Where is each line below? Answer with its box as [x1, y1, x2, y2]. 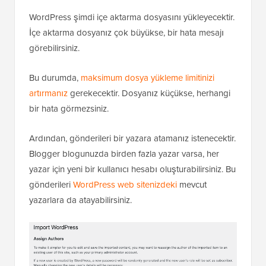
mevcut [177, 178, 207, 192]
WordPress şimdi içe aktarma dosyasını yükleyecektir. [29, 11, 235, 24]
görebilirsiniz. [29, 42, 80, 55]
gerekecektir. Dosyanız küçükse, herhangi [68, 87, 230, 100]
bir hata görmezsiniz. [29, 102, 109, 116]
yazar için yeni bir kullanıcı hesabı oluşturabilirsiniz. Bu [29, 163, 236, 176]
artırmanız [29, 87, 68, 100]
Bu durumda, [29, 71, 81, 85]
